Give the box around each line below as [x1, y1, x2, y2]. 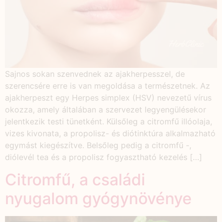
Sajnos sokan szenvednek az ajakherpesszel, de [5, 69, 185, 79]
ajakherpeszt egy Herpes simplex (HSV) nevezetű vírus [5, 93, 212, 103]
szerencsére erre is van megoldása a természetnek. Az [5, 81, 210, 91]
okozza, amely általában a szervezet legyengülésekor [5, 105, 206, 115]
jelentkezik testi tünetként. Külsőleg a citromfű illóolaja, [5, 116, 212, 127]
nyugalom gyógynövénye [5, 188, 192, 208]
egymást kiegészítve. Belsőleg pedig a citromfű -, [5, 140, 191, 151]
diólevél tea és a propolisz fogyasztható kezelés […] [5, 152, 202, 163]
